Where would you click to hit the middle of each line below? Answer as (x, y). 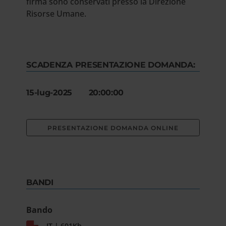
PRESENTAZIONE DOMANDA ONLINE (113, 128)
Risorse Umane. (58, 14)
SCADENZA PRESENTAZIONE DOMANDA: (111, 65)
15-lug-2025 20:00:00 (75, 93)
